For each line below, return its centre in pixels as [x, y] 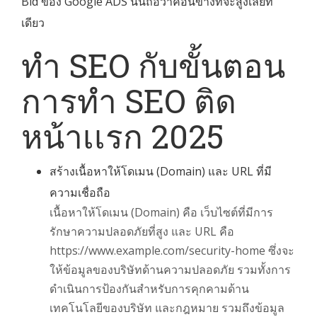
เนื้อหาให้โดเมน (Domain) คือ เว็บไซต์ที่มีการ [161, 213]
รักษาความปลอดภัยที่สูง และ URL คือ [142, 232]
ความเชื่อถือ [80, 193]
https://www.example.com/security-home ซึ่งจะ [172, 251]
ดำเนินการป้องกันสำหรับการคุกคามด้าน [149, 289]
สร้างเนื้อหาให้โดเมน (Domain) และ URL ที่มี [161, 172]
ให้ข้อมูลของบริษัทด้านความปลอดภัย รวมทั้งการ [170, 270]
